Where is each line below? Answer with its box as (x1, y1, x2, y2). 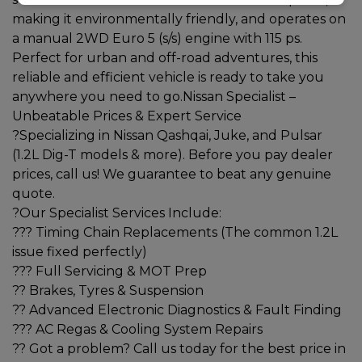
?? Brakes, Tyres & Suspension (12, 282, 204, 298)
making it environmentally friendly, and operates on (12, 11, 346, 27)
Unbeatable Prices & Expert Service (12, 107, 242, 124)
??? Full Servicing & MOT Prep (12, 263, 207, 279)
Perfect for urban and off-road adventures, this (12, 49, 318, 65)
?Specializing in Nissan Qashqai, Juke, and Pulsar (12, 127, 322, 143)
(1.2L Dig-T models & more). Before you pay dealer (12, 146, 333, 162)
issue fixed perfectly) (12, 243, 147, 259)
